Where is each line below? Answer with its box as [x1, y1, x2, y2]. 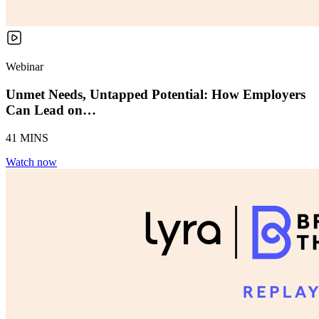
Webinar [6, 61, 43, 73]
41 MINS [6, 131, 48, 144]
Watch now [6, 155, 57, 168]
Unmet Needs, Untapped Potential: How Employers [6, 87, 305, 103]
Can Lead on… [6, 103, 96, 118]
